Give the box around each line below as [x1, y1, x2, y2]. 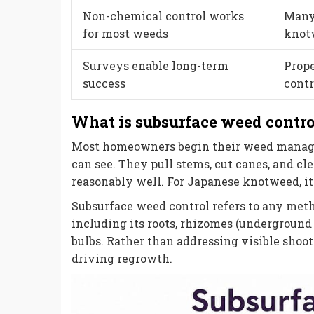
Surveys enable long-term [83, 57, 228, 73]
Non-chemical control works [83, 8, 244, 23]
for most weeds [83, 25, 168, 41]
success [83, 75, 125, 90]
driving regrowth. [71, 251, 172, 266]
